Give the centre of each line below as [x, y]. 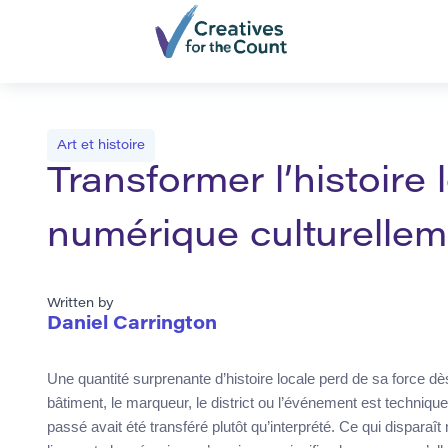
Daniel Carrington [132, 325]
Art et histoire [101, 146]
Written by [80, 304]
